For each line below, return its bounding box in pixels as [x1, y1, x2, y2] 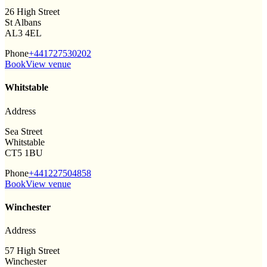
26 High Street [5, 7, 60, 17]
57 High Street [5, 246, 60, 256]
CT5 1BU [5, 147, 43, 158]
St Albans [5, 17, 41, 28]
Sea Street [5, 126, 42, 136]
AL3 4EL [5, 28, 42, 39]
